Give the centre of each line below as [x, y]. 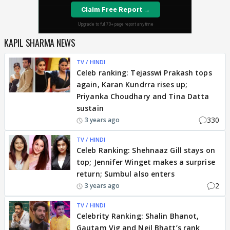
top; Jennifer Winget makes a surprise [146, 162]
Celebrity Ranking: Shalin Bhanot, [138, 216]
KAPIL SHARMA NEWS [40, 43]
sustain [90, 108]
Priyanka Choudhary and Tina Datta [143, 96]
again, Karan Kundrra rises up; [132, 84]
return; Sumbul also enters [126, 174]
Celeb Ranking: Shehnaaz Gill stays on [146, 150]
